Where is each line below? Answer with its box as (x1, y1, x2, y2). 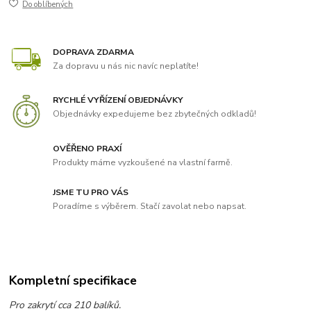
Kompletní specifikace (9, 272, 137, 289)
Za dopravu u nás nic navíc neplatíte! (53, 60, 199, 72)
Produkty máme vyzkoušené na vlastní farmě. (53, 156, 233, 168)
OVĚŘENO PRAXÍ (53, 143, 122, 154)
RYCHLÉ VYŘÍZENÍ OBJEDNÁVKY (53, 94, 184, 106)
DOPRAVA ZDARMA (53, 46, 135, 58)
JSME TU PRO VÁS (53, 186, 129, 198)
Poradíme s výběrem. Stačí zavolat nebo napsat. (53, 200, 247, 212)
